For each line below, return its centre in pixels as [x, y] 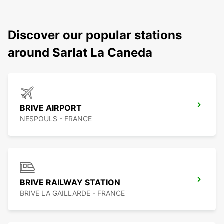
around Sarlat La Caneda [80, 53]
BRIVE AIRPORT [51, 108]
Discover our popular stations [95, 35]
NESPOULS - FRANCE [56, 119]
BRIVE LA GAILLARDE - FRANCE [72, 193]
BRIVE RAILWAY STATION [70, 183]
